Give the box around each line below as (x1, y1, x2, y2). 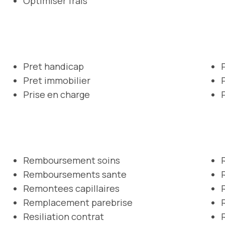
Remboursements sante (23, 168, 127, 180)
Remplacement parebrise (23, 196, 133, 208)
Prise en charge (23, 88, 90, 100)
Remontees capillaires (23, 182, 120, 194)
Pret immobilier (23, 74, 90, 86)
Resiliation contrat (23, 210, 104, 222)
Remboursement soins (23, 154, 120, 166)
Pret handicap (23, 60, 84, 72)
